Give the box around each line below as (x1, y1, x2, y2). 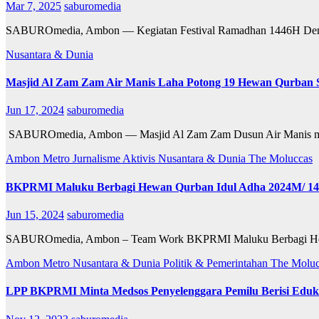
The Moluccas (249, 152, 313, 165)
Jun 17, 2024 (6, 104, 64, 117)
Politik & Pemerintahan (163, 257, 271, 269)
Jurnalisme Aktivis (73, 152, 158, 165)
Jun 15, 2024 (6, 209, 64, 221)
